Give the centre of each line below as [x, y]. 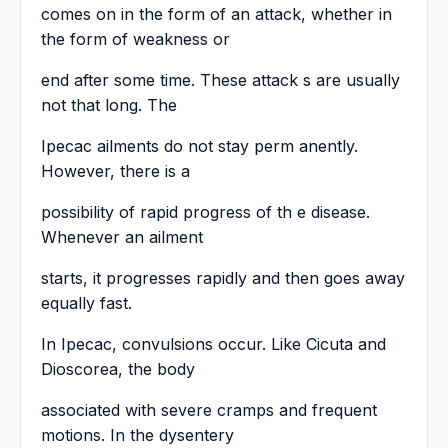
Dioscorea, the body [118, 369]
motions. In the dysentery [137, 435]
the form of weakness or [135, 39]
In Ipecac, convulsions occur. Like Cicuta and [213, 344]
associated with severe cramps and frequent [209, 410]
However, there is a [115, 171]
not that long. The [109, 105]
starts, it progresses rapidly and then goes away [223, 278]
